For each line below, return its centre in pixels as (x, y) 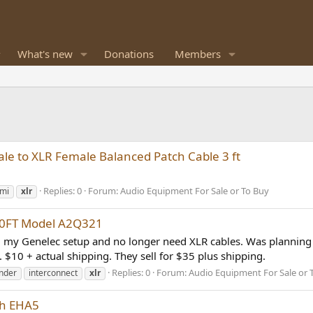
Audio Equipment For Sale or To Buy (195, 190)
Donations (129, 54)
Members (197, 54)
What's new (45, 54)
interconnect (53, 272)
